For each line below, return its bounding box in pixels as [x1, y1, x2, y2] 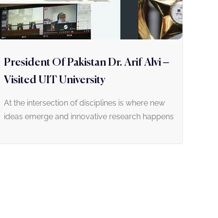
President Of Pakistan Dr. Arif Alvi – [4, 57, 169, 69]
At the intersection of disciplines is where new [4, 98, 165, 108]
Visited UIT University [4, 75, 106, 86]
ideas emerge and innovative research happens [4, 112, 174, 122]
